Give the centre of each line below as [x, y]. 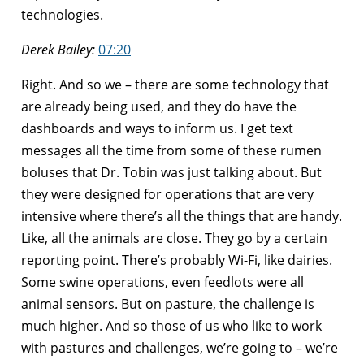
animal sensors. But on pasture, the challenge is [168, 303]
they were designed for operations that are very [167, 194]
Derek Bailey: [58, 49]
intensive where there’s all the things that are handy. [182, 216]
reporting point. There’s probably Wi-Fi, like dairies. [177, 260]
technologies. [62, 14]
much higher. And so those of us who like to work [171, 325]
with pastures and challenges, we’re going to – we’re [180, 347]
